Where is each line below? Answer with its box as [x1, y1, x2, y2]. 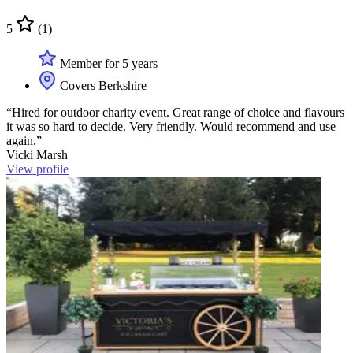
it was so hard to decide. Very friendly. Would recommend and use [6, 120, 336, 134]
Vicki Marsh [6, 148, 68, 162]
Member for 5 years [57, 57, 158, 71]
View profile [6, 162, 69, 176]
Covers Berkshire [57, 79, 147, 93]
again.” [6, 134, 42, 148]
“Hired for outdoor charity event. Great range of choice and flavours [6, 106, 344, 120]
